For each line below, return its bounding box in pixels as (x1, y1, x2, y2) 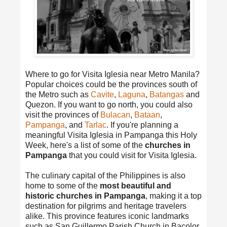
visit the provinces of (25, 110, 100, 119)
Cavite (91, 90, 114, 99)
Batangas (149, 90, 184, 99)
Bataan (134, 110, 160, 119)
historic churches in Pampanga (25, 191, 145, 200)
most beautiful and (100, 181, 171, 190)
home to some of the (25, 181, 100, 190)
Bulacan (100, 110, 130, 119)
